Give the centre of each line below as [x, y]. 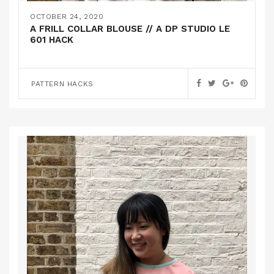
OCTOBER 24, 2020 [67, 17]
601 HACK [52, 40]
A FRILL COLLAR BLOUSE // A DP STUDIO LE [130, 29]
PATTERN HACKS [62, 84]
